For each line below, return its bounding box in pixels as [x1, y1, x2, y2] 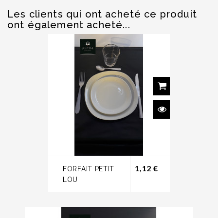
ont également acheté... [7, 19, 130, 31]
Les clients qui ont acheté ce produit [7, 8, 197, 20]
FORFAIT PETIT [63, 165, 115, 173]
